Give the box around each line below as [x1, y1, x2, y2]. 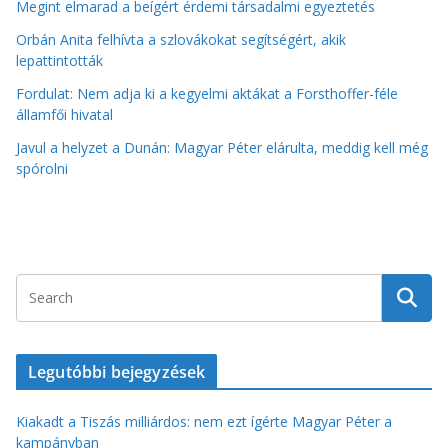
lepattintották [16, 51, 103, 71]
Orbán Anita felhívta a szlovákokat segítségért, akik [16, 30, 346, 50]
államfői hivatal [16, 105, 113, 125]
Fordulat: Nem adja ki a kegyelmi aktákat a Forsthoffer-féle [16, 84, 398, 104]
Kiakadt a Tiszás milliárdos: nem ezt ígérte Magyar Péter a [16, 412, 392, 432]
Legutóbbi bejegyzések [28, 361, 206, 384]
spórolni [16, 159, 68, 179]
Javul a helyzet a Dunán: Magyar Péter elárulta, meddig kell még [16, 138, 428, 158]
